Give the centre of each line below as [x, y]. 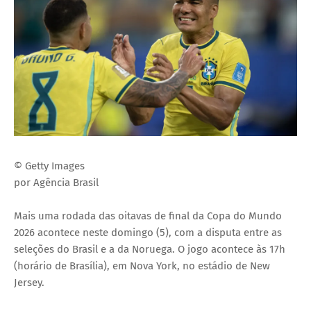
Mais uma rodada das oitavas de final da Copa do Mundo [148, 216]
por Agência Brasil [56, 183]
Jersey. [29, 283]
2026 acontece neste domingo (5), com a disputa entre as [148, 233]
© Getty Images [49, 166]
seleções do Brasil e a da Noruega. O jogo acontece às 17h [150, 250]
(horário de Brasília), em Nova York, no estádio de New [142, 266]
